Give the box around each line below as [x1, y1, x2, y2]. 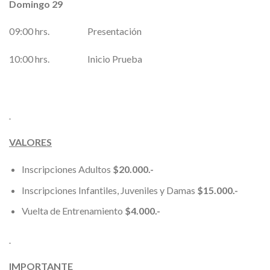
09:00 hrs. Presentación [9, 25, 142, 37]
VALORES [9, 136, 52, 148]
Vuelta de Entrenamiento [21, 205, 125, 217]
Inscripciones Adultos [21, 163, 113, 175]
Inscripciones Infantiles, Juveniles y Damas [21, 184, 197, 196]
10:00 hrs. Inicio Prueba [9, 53, 142, 65]
